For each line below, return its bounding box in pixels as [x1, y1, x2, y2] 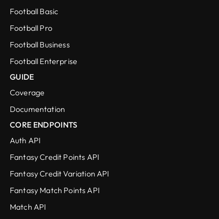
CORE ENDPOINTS [10, 120, 78, 130]
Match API [10, 202, 46, 212]
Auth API [10, 135, 41, 146]
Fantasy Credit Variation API [10, 169, 109, 179]
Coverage [10, 88, 45, 98]
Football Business [10, 40, 70, 50]
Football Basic [10, 6, 59, 17]
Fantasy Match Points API [10, 185, 100, 196]
